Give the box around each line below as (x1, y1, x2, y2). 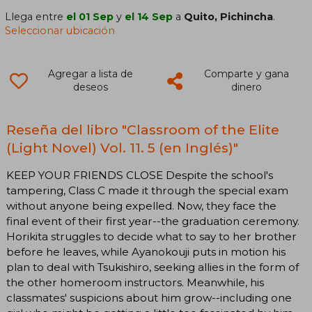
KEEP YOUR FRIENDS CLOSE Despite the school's (6, 169, 273, 182)
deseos (72, 81, 108, 94)
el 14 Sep (125, 10, 173, 24)
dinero (231, 81, 262, 94)
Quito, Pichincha (184, 10, 274, 24)
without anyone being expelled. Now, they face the (6, 199, 276, 213)
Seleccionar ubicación (5, 24, 116, 38)
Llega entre (5, 10, 67, 24)
